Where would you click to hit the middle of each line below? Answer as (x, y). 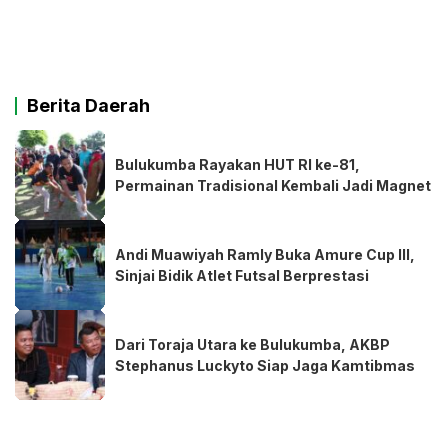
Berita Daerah (88, 106)
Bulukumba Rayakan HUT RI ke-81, (237, 165)
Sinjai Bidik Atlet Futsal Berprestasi (242, 276)
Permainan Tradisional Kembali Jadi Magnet (273, 186)
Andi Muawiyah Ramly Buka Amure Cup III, (265, 255)
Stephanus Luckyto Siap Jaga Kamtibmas (265, 366)
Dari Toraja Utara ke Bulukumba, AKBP (252, 345)
